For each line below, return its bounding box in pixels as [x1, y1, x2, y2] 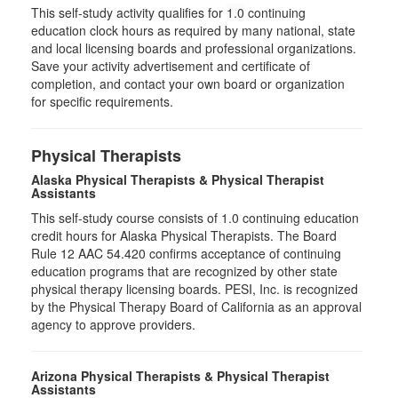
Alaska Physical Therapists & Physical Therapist [31, 171, 324, 188]
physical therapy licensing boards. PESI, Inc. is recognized [31, 280, 358, 298]
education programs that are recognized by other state [31, 262, 338, 280]
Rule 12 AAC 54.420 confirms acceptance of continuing [31, 244, 341, 262]
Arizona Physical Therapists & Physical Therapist [31, 367, 330, 385]
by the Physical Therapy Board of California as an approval [31, 298, 362, 315]
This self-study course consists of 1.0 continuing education [31, 209, 359, 227]
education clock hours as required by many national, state [31, 21, 355, 39]
